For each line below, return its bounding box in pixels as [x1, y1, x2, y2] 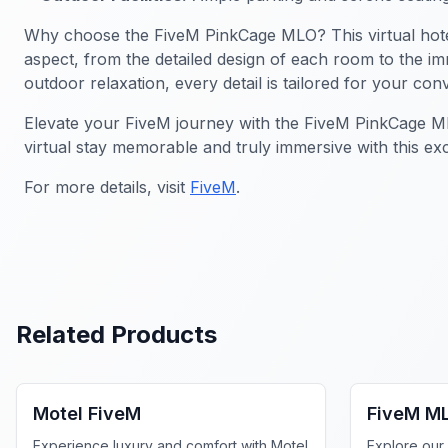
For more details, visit [24, 176, 190, 197]
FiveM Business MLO [37, 352, 183, 370]
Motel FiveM [33, 402, 141, 424]
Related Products [16, 319, 217, 349]
